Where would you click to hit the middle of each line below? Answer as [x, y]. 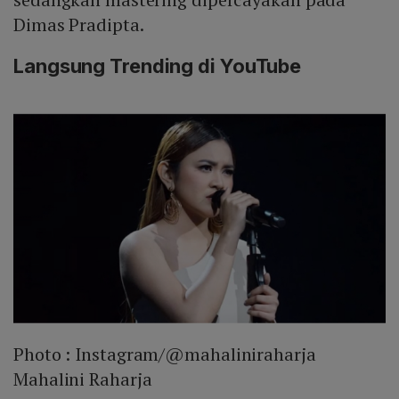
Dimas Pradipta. [79, 24]
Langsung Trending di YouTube [158, 65]
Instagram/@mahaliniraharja [195, 354]
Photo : [45, 354]
